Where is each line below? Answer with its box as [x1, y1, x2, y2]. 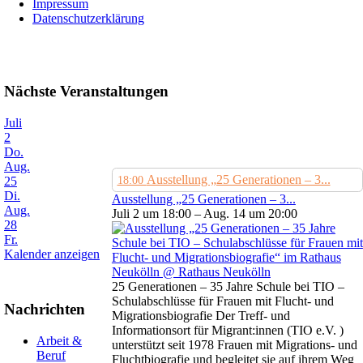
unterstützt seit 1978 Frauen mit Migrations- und [111, 338, 357, 352]
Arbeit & [36, 334, 82, 348]
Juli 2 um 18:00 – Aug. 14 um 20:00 [111, 207, 297, 221]
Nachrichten [4, 301, 85, 318]
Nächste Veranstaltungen [4, 83, 169, 100]
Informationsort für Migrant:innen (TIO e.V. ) [111, 323, 344, 338]
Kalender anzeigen [4, 246, 100, 261]
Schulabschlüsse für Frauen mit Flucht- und [111, 294, 334, 309]
